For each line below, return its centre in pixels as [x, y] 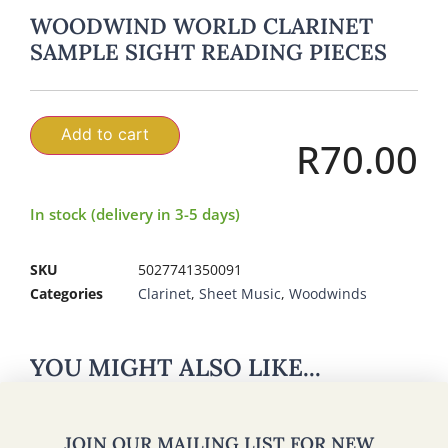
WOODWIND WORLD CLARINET [201, 25]
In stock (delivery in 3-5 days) [135, 213]
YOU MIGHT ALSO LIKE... [175, 368]
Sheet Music [240, 294]
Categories [66, 294]
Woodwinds [328, 294]
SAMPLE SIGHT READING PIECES [208, 51]
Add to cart [105, 133]
